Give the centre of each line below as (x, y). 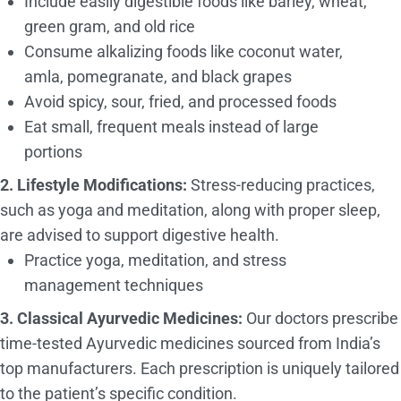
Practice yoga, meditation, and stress (155, 260)
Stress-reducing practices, (281, 184)
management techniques (114, 285)
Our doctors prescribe (320, 318)
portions (53, 151)
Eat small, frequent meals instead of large (171, 126)
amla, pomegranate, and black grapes (158, 76)
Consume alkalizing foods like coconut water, (183, 51)
